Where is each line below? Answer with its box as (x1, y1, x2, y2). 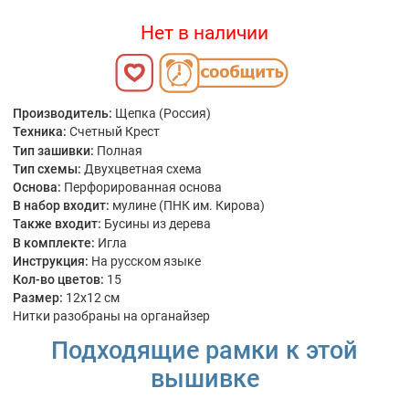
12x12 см (65, 290, 120, 306)
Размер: (13, 290, 63, 306)
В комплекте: (13, 235, 95, 250)
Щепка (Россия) (114, 106, 211, 121)
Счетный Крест (68, 124, 160, 140)
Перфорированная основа (63, 179, 222, 194)
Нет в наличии (141, 21, 268, 44)
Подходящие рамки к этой (51, 336, 358, 365)
